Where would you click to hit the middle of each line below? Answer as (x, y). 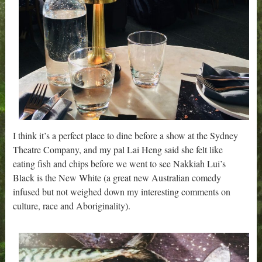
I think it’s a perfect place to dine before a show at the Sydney (126, 136)
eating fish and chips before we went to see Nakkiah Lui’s (120, 164)
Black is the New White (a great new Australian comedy (117, 178)
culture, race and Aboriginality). (72, 206)
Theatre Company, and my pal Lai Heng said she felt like (118, 150)
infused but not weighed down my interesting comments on (122, 192)
